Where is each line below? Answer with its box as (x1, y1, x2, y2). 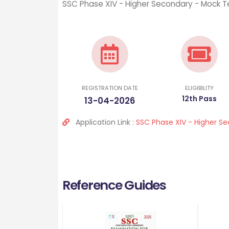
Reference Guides (62, 176, 166, 194)
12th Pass (181, 94, 217, 104)
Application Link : (74, 117, 136, 127)
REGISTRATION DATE (81, 84, 138, 92)
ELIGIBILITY (185, 84, 214, 92)
